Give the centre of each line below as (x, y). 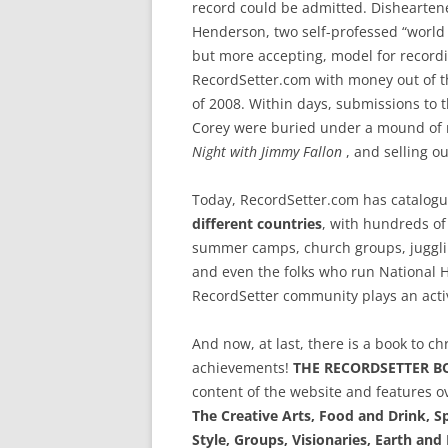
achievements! (242, 367)
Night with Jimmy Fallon (267, 151)
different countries (257, 223)
